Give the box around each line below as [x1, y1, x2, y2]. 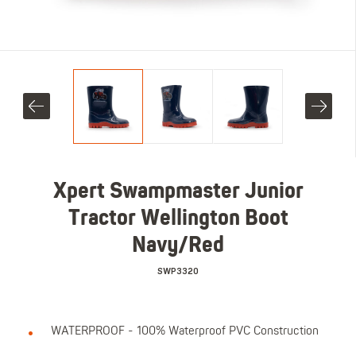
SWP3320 [157, 265, 199, 277]
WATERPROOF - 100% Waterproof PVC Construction [50, 325, 319, 338]
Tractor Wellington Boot [68, 208, 288, 230]
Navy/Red [132, 235, 224, 257]
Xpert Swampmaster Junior [52, 181, 304, 203]
